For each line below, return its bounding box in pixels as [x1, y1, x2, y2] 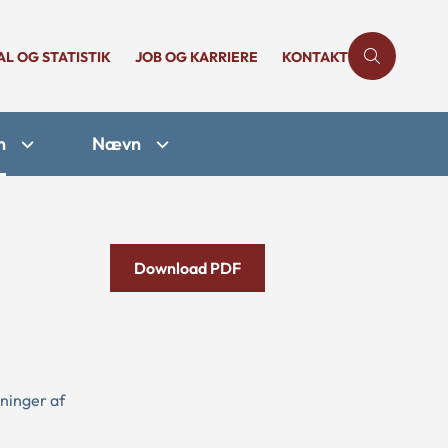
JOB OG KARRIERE [135, 48, 258, 66]
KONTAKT [282, 48, 348, 66]
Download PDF [134, 258, 241, 278]
